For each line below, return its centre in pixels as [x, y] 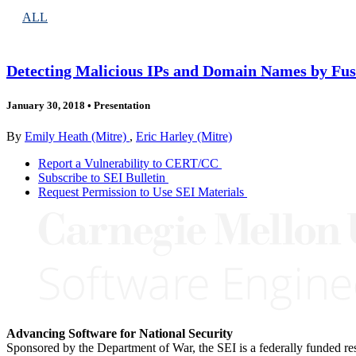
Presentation [121, 105]
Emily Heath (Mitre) [77, 136]
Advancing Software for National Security [120, 333]
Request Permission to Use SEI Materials [141, 192]
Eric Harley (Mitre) [184, 136]
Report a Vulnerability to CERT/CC [128, 163]
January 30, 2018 [46, 105]
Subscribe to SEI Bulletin [102, 178]
